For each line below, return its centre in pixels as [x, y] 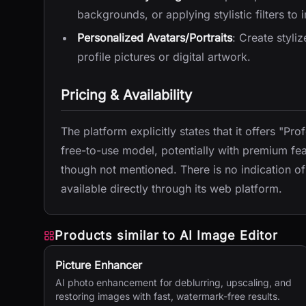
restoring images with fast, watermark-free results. [168, 296]
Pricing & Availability [126, 95]
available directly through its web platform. [171, 189]
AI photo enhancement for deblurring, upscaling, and [173, 282]
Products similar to [117, 235]
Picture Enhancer [99, 265]
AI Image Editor [229, 235]
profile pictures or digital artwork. [164, 57]
